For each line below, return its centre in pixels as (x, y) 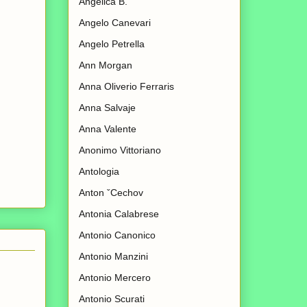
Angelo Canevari (115, 23)
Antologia (99, 172)
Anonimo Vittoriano (120, 150)
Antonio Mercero (115, 278)
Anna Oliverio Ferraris (126, 87)
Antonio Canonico (117, 235)
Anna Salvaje (107, 108)
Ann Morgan (106, 65)
